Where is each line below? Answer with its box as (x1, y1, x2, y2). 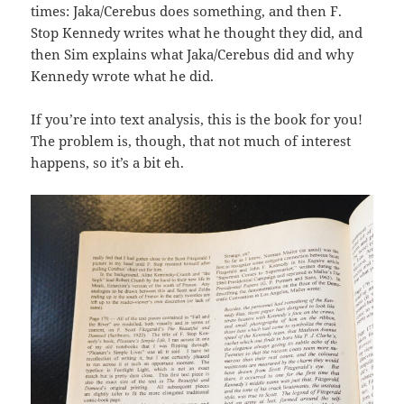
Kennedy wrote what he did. (31, 66, 215, 85)
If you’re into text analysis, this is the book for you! (31, 109, 363, 128)
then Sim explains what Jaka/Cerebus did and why (31, 44, 354, 63)
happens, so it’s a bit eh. (31, 152, 185, 171)
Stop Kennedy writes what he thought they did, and (31, 23, 363, 41)
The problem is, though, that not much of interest (31, 131, 352, 150)
